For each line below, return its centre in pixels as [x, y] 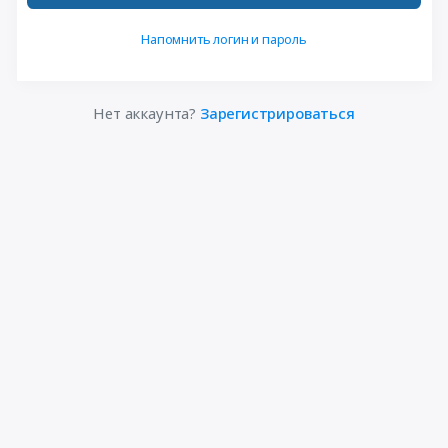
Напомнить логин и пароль [224, 38]
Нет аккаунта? [146, 113]
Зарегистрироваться [277, 113]
